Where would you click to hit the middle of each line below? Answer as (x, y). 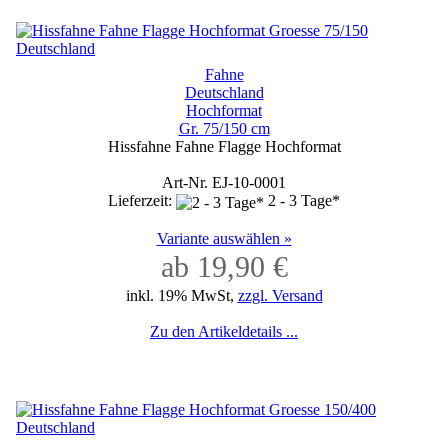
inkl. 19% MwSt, (181, 295)
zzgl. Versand (280, 295)
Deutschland (224, 93)
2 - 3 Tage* (304, 201)
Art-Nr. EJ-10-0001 (224, 183)
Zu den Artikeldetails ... (224, 331)
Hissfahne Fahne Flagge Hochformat (224, 147)
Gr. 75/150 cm (224, 129)
